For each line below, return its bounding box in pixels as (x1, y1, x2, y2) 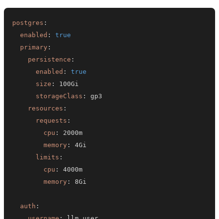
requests (36, 116, 67, 124)
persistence (28, 55, 71, 63)
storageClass (36, 92, 83, 100)
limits (36, 153, 60, 161)
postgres (12, 19, 44, 26)
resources (28, 104, 64, 112)
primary (20, 43, 48, 51)
